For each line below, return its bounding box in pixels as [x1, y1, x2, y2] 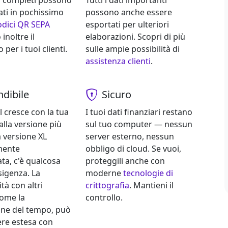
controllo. [85, 192, 123, 204]
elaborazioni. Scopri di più [85, 31, 185, 43]
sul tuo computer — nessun [85, 119, 192, 130]
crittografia [85, 180, 129, 191]
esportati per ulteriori [85, 19, 169, 31]
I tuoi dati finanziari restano [85, 106, 192, 118]
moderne [85, 167, 123, 179]
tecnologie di [123, 167, 173, 179]
